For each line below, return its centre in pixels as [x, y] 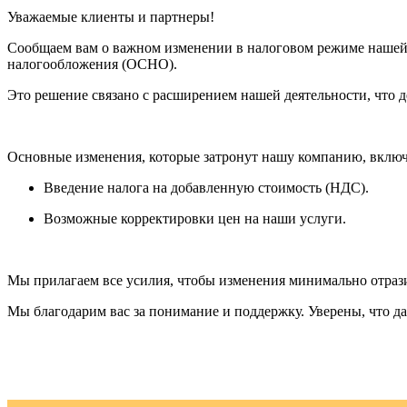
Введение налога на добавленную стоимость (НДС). [206, 187]
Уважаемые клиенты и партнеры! [111, 16]
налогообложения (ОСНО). [92, 64]
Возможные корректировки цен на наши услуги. [195, 218]
